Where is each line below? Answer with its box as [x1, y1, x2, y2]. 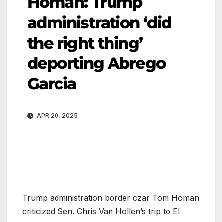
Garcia [27, 73, 76, 93]
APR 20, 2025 [35, 111, 78, 119]
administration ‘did [27, 12, 171, 32]
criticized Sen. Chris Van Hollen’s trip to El [22, 206, 180, 216]
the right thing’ [27, 33, 143, 53]
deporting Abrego [27, 53, 166, 73]
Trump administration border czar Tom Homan [22, 192, 199, 203]
